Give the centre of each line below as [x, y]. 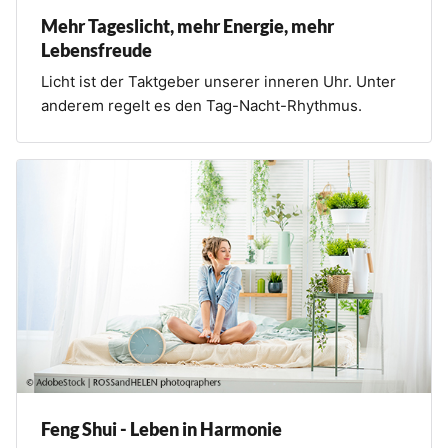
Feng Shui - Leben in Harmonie [161, 429]
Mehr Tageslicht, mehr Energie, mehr [187, 26]
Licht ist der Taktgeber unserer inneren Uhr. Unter [218, 82]
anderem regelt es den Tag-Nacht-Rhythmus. [201, 106]
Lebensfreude [96, 50]
